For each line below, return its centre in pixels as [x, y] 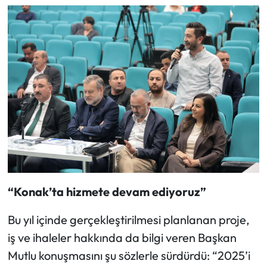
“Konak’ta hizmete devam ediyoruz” [107, 192]
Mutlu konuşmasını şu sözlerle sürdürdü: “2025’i [129, 256]
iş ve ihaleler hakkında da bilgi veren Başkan [122, 238]
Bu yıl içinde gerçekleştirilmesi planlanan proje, [128, 220]
